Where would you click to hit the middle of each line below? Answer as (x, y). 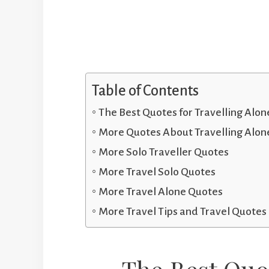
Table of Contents (145, 90)
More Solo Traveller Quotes (163, 152)
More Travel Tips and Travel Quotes (182, 211)
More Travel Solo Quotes (157, 171)
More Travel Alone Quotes (160, 191)
